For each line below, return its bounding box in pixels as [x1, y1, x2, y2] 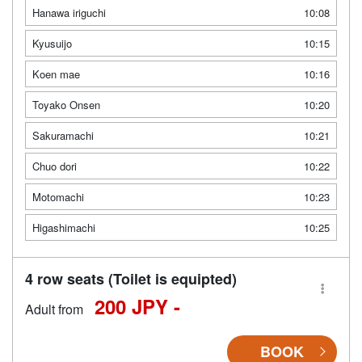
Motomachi [32, 188, 84, 204]
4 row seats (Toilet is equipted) [25, 267, 237, 289]
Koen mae [32, 65, 80, 82]
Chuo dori [32, 158, 77, 174]
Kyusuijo [32, 35, 72, 51]
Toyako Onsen [32, 96, 100, 112]
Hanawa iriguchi [32, 4, 106, 20]
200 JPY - [95, 292, 180, 320]
